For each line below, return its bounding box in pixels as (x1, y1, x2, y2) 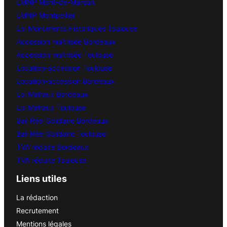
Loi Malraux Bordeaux (16, 90, 88, 99)
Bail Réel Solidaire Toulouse (16, 129, 106, 138)
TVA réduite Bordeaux (16, 142, 89, 152)
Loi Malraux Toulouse (16, 103, 86, 112)
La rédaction (16, 193, 58, 202)
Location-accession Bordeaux (16, 77, 115, 86)
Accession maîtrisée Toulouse (16, 50, 113, 59)
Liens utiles (16, 173, 67, 184)
